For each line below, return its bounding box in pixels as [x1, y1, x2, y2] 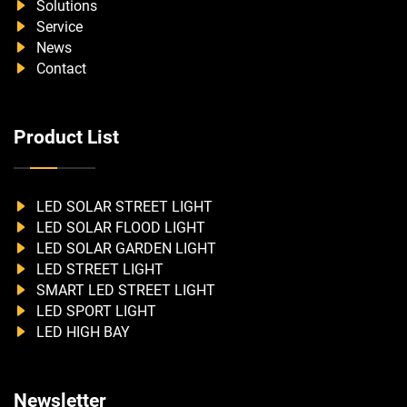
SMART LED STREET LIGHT [33, 282, 215, 300]
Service [33, 18, 83, 36]
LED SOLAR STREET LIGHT [33, 198, 213, 216]
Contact [33, 60, 86, 78]
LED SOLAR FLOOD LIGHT [33, 219, 205, 237]
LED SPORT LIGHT [33, 303, 156, 321]
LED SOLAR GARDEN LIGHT [33, 240, 216, 258]
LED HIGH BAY [33, 323, 130, 342]
